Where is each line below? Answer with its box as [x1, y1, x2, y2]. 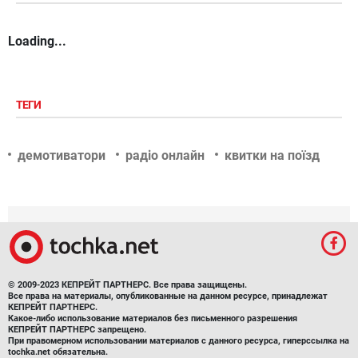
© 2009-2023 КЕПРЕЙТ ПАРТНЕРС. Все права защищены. [8, 279, 247, 290]
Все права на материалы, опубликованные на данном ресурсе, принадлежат [8, 290, 328, 301]
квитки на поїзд [225, 147, 320, 163]
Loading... [8, 33, 66, 49]
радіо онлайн [125, 147, 205, 163]
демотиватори [18, 147, 105, 163]
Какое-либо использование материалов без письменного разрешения [8, 312, 297, 324]
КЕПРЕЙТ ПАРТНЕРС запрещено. [8, 324, 146, 335]
